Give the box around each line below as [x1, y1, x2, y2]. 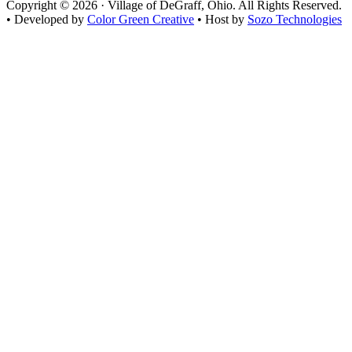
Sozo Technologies [247, 12, 342, 26]
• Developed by [6, 12, 87, 26]
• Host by [194, 12, 247, 26]
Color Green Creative [87, 12, 194, 26]
